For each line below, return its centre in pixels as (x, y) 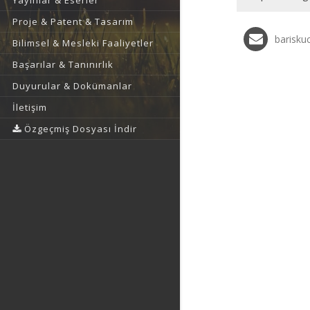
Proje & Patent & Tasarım (73, 22)
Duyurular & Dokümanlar (72, 86)
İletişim (30, 108)
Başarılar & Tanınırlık (63, 65)
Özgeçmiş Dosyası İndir (79, 129)
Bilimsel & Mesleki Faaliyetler (83, 43)
